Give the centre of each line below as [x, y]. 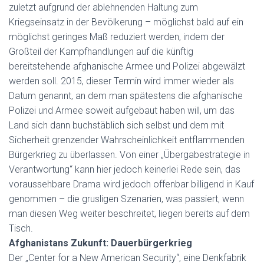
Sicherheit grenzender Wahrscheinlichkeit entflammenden [127, 140]
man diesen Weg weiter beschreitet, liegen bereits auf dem [129, 214]
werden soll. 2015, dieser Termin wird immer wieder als [121, 81]
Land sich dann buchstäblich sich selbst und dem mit [116, 125]
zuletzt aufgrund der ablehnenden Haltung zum [103, 7]
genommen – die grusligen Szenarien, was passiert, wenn [126, 199]
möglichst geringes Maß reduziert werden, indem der [117, 37]
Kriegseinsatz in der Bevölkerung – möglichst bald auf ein [126, 22]
